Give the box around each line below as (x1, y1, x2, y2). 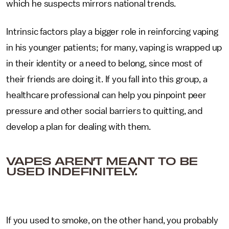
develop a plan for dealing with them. (6, 122, 151, 131)
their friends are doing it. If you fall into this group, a (6, 74, 208, 84)
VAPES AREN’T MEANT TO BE (6, 153, 198, 168)
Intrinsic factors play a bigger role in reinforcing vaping (6, 27, 218, 36)
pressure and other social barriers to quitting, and (6, 106, 202, 116)
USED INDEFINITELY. (6, 163, 137, 178)
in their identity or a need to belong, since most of (6, 58, 202, 68)
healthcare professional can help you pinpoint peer (6, 90, 207, 100)
